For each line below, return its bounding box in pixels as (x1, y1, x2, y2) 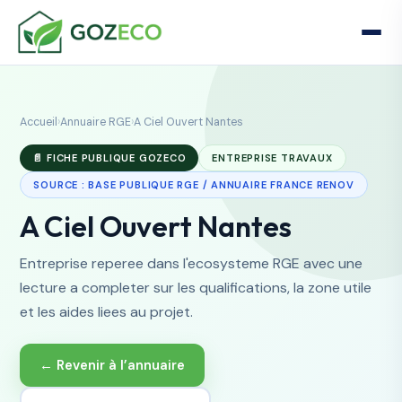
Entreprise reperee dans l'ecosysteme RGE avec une (20, 254, 363, 273)
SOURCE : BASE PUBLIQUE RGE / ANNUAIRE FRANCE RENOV (33, 179, 354, 191)
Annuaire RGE (60, 115, 132, 129)
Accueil (20, 115, 58, 129)
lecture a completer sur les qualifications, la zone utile (20, 278, 372, 297)
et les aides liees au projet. (20, 302, 194, 321)
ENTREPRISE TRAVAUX (212, 152, 333, 164)
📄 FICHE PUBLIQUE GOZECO (32, 152, 187, 164)
